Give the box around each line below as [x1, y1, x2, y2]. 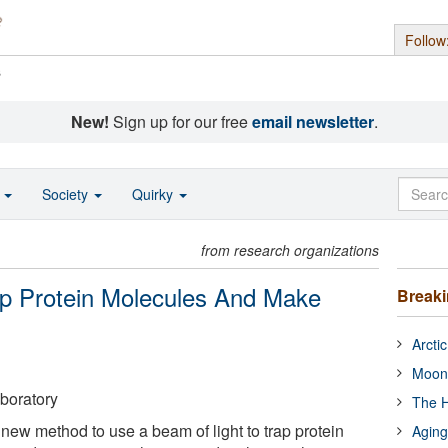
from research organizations [201, 240, 380, 260]
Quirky [132, 184, 177, 204]
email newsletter [251, 110, 374, 133]
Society [42, 184, 92, 204]
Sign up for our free [108, 110, 252, 133]
